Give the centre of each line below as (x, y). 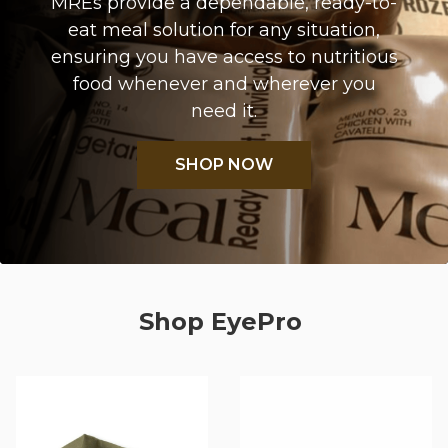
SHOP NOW (224, 165)
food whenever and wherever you (224, 84)
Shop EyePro (224, 321)
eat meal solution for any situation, (224, 30)
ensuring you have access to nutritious (224, 57)
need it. (224, 111)
